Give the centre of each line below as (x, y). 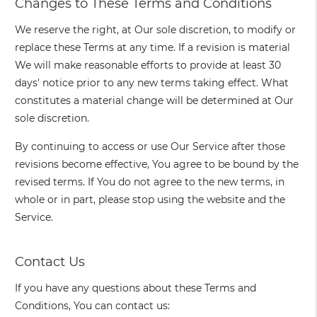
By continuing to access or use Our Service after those (150, 147)
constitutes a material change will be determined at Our (155, 101)
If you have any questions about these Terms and (136, 288)
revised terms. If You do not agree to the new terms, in (150, 182)
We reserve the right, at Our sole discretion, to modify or (156, 30)
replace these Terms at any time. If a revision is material (153, 48)
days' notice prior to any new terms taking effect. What (152, 83)
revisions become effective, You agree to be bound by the (157, 165)
